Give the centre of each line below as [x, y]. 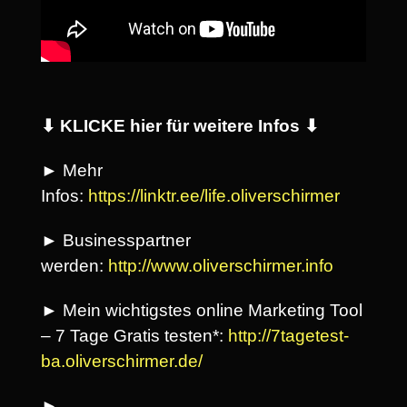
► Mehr [72, 170]
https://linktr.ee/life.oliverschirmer [214, 195]
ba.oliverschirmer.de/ [122, 361]
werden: [74, 265]
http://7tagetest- [288, 335]
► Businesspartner [116, 240]
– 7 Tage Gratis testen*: [134, 335]
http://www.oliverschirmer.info [221, 265]
